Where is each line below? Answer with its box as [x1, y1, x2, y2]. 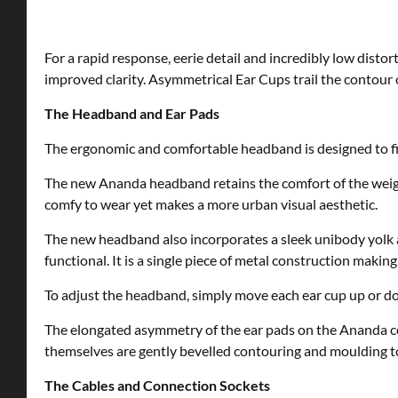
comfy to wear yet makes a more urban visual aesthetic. [44, 195, 378, 213]
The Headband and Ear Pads [44, 105, 219, 123]
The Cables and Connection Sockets [44, 377, 270, 394]
